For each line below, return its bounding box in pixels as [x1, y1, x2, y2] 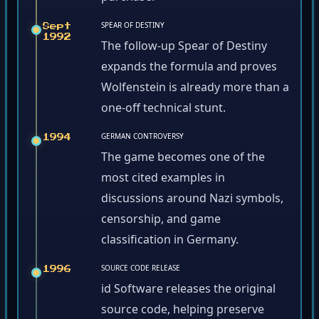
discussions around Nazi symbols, [101, 192, 283, 209]
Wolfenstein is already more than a [101, 81, 289, 98]
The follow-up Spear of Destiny [101, 40, 267, 56]
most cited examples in [101, 172, 225, 188]
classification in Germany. [101, 234, 239, 250]
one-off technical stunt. [101, 102, 226, 118]
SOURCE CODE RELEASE [101, 265, 180, 276]
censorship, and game [101, 213, 221, 229]
